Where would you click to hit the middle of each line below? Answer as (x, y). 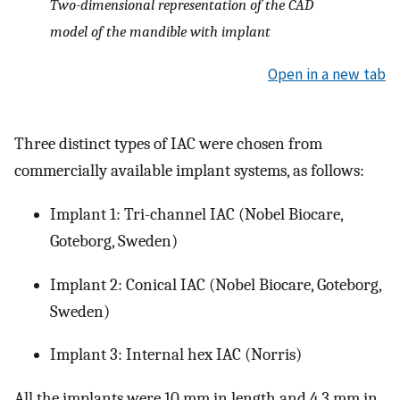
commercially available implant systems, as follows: (189, 171)
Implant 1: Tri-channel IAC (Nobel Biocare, (196, 214)
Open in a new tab (327, 74)
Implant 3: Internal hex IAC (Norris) (176, 355)
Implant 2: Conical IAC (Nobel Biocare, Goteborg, (216, 284)
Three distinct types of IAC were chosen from (168, 144)
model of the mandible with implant (160, 32)
